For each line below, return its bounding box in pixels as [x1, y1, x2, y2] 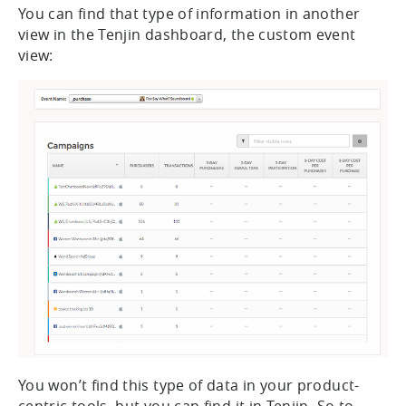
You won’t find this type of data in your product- [18, 375, 360, 396]
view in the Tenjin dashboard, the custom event [18, 24, 356, 45]
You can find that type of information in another [18, 4, 361, 24]
